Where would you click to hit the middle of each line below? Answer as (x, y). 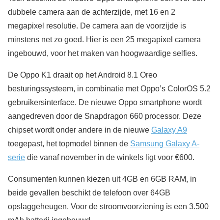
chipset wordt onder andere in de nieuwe (80, 130)
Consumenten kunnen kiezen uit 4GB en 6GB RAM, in (102, 179)
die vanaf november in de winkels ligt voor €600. (110, 158)
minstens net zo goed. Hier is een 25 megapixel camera (104, 40)
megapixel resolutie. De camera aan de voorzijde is (97, 26)
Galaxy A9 (169, 130)
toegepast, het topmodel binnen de (69, 144)
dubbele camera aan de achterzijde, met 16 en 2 (92, 12)
